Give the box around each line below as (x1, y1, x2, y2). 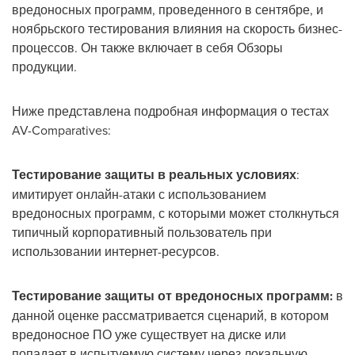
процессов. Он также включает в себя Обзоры (12, 38, 283, 56)
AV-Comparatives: (12, 120, 111, 139)
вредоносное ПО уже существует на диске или (12, 325, 286, 343)
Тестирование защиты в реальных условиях (12, 165, 296, 184)
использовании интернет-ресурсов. (12, 242, 219, 260)
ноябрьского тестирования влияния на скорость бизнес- (12, 19, 342, 37)
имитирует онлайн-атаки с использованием (12, 185, 266, 203)
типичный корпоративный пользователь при (12, 223, 272, 241)
